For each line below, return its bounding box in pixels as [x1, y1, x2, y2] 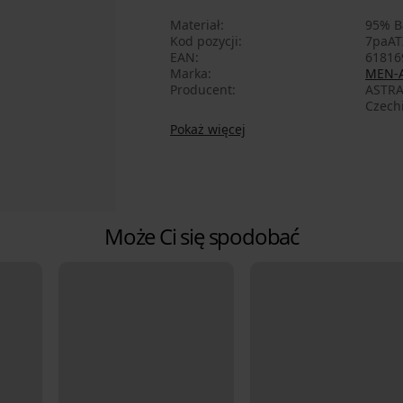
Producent [170, 81, 232, 99]
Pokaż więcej [170, 121, 246, 139]
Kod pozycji [170, 32, 238, 50]
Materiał [170, 16, 220, 34]
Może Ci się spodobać [104, 220, 299, 251]
